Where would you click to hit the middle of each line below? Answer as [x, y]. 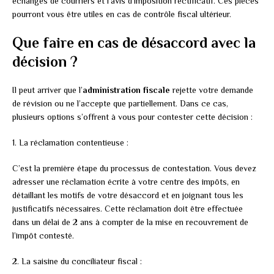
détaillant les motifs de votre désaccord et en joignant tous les [128, 195]
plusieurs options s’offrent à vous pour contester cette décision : [132, 117]
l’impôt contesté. [43, 236]
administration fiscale [126, 90]
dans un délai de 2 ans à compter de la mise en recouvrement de [130, 222]
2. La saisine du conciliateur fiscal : [77, 261]
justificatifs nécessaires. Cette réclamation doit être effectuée [128, 209]
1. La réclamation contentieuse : [70, 143]
